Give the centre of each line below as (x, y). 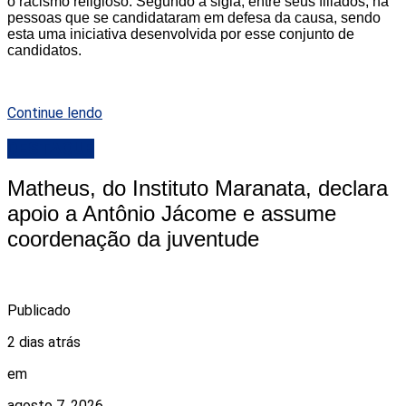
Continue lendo (55, 112)
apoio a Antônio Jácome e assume (172, 214)
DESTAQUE (51, 148)
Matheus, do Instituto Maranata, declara (198, 188)
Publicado (39, 311)
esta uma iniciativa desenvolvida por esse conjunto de (181, 34)
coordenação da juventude (133, 239)
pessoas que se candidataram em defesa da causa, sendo (194, 17)
